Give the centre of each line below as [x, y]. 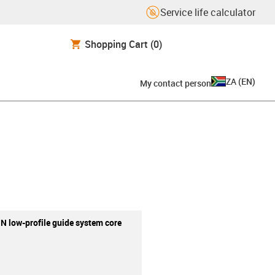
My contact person [176, 83]
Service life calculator [208, 12]
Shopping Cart [116, 44]
